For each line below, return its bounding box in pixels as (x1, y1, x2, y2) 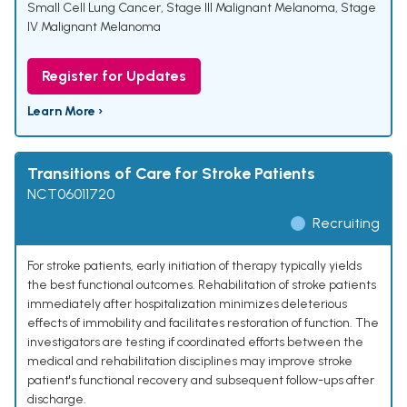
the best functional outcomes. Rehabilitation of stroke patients (27, 277, 376, 293)
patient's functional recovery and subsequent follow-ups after (27, 372, 374, 389)
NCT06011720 (27, 185, 114, 203)
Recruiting (313, 214, 380, 233)
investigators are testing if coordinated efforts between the (27, 334, 363, 351)
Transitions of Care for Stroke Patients (27, 164, 315, 184)
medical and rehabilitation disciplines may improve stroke (27, 353, 352, 370)
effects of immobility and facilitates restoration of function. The (27, 315, 379, 332)
